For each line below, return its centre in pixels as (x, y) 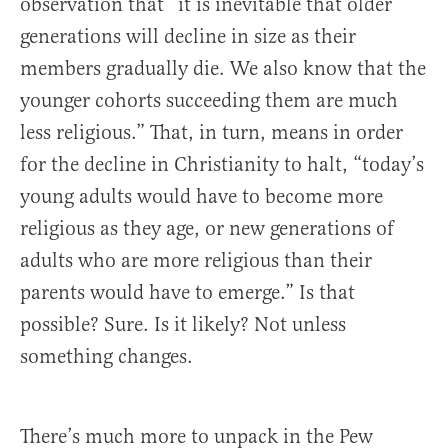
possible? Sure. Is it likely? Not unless (183, 325)
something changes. (106, 357)
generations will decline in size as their (188, 37)
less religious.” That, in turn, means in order (211, 133)
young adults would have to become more (201, 197)
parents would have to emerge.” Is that (187, 293)
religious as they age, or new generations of (207, 229)
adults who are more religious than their (196, 261)
